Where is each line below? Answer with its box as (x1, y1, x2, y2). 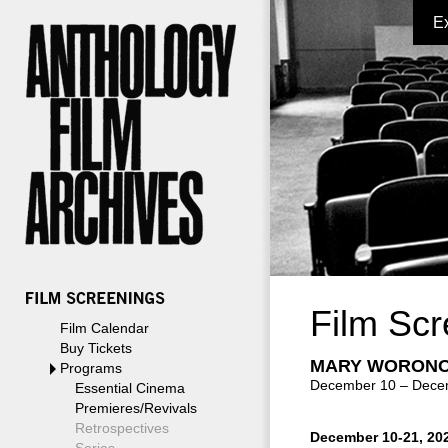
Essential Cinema (75, 380, 185, 396)
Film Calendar (60, 320, 149, 336)
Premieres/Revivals (75, 400, 197, 416)
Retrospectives (75, 420, 169, 436)
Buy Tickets (60, 340, 132, 356)
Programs (60, 360, 122, 376)
